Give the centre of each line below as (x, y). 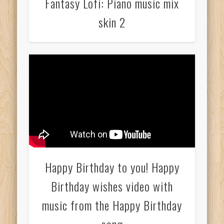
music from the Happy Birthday (112, 205)
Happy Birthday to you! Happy (112, 167)
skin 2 (112, 22)
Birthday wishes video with (112, 186)
